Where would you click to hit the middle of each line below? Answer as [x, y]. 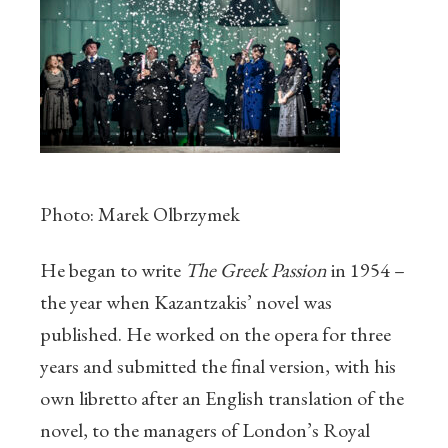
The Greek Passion [256, 270]
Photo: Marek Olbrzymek [140, 214]
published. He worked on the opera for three [215, 334]
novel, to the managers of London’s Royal [205, 430]
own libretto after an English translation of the [222, 398]
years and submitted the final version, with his [218, 366]
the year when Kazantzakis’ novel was [186, 302]
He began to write [112, 270]
